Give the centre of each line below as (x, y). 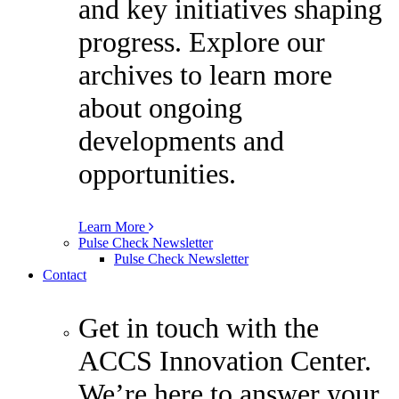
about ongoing (160, 107)
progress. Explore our (202, 41)
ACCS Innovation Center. (225, 360)
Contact (65, 274)
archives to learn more (205, 74)
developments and (181, 140)
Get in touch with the (199, 327)
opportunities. (157, 173)
